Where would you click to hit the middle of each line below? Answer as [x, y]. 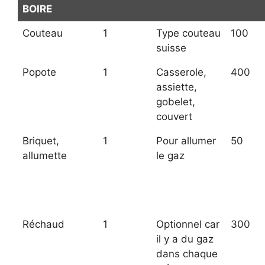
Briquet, [41, 141]
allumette [45, 156]
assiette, [177, 87]
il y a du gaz [185, 239]
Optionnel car [188, 224]
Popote [39, 72]
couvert [174, 117]
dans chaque [187, 254]
